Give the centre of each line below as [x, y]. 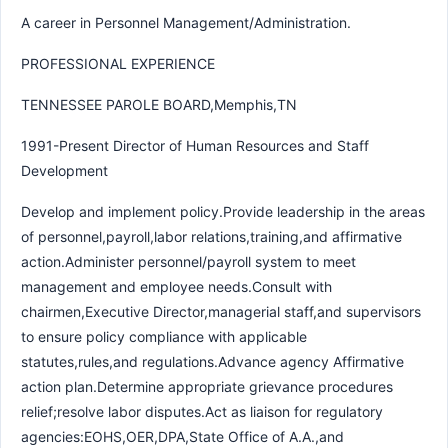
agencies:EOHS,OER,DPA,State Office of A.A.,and [182, 436]
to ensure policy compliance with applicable [164, 336]
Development [64, 170]
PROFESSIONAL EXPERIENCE [118, 63]
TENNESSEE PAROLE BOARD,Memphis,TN [159, 104]
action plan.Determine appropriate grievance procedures [207, 386]
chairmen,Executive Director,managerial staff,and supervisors [221, 311]
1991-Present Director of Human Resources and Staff [195, 145]
